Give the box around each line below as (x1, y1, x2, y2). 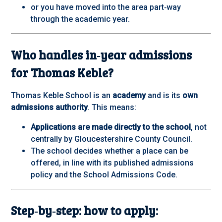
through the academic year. (31, 14, 130, 24)
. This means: (88, 103, 137, 112)
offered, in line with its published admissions (31, 158, 194, 168)
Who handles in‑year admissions (11, 47, 192, 63)
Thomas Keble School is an (11, 91, 113, 101)
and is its (146, 91, 183, 101)
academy (112, 91, 146, 101)
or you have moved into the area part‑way (31, 2, 181, 12)
